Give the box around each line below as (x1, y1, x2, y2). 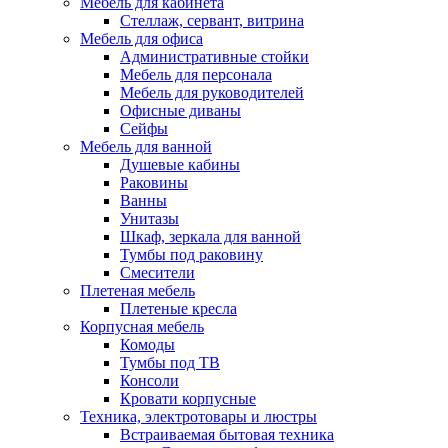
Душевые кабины (120, 156, 240, 173)
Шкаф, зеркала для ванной (120, 228, 301, 245)
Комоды (120, 336, 175, 353)
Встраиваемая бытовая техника (120, 426, 334, 443)
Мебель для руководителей (120, 84, 304, 101)
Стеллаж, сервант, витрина (120, 12, 304, 29)
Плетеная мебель (80, 282, 195, 299)
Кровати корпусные (120, 390, 256, 407)
